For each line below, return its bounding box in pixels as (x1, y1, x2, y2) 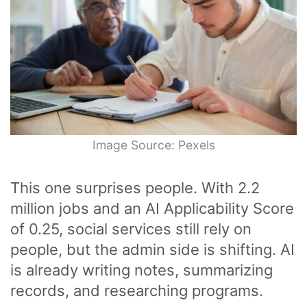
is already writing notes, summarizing (10, 261, 273, 280)
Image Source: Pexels (92, 138, 215, 153)
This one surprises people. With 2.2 (10, 179, 260, 197)
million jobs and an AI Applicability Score (10, 199, 294, 218)
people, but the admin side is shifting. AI (10, 241, 295, 259)
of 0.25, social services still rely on (10, 220, 251, 238)
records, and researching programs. (10, 282, 263, 300)
